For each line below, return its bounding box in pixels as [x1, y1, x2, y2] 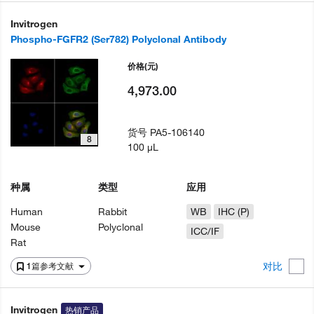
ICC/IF [190, 225, 219, 238]
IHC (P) [217, 205, 250, 219]
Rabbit [98, 205, 128, 219]
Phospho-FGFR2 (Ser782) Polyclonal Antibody [11, 33, 226, 46]
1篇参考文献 [27, 261, 76, 272]
